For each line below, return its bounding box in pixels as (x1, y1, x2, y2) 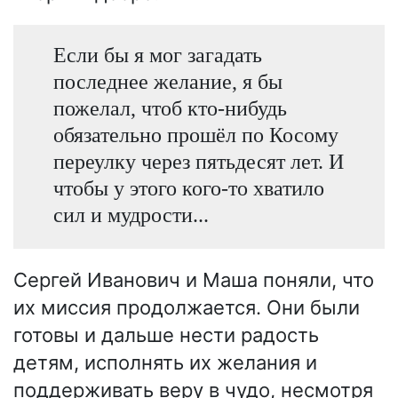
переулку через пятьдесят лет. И (52, 149, 344, 174)
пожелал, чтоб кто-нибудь (52, 96, 287, 121)
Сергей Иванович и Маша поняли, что (13, 267, 374, 291)
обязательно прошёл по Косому (52, 123, 338, 147)
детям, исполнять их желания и (13, 350, 317, 374)
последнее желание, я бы (52, 69, 283, 94)
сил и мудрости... (52, 203, 209, 227)
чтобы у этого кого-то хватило (52, 176, 324, 201)
